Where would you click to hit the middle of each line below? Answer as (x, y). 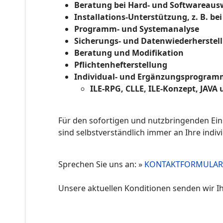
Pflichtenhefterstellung (121, 64)
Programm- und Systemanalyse (137, 29)
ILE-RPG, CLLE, (118, 88)
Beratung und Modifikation (129, 53)
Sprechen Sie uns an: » (101, 164)
